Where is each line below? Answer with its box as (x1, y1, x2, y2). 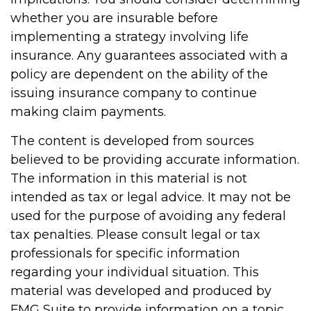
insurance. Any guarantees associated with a (10, 48, 288, 63)
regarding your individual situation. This (10, 264, 259, 280)
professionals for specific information (10, 246, 240, 261)
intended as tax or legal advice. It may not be (10, 190, 291, 205)
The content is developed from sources (10, 133, 254, 149)
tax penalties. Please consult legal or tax (10, 227, 260, 242)
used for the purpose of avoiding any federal (10, 208, 286, 224)
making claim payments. (10, 104, 166, 119)
